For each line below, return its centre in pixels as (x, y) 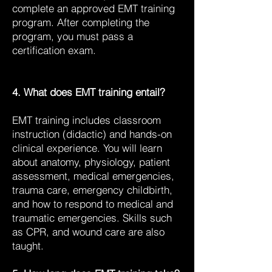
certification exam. (54, 50)
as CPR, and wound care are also (88, 232)
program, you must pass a (73, 36)
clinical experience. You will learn (87, 148)
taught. (28, 246)
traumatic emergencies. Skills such (92, 218)
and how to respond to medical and (93, 204)
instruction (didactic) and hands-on (92, 134)
